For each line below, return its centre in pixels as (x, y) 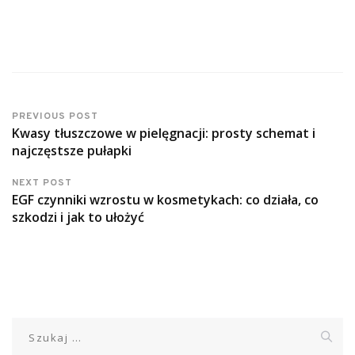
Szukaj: (31, 326)
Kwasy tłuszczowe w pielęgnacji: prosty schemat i (164, 133)
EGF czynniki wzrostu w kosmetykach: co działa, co (165, 199)
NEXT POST (42, 183)
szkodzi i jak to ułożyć (78, 217)
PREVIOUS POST (55, 116)
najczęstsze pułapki (72, 150)
